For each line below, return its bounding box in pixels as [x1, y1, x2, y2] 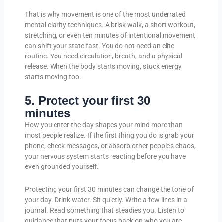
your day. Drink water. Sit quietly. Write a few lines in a [24, 195, 187, 204]
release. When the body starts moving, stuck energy [24, 62, 182, 70]
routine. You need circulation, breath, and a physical [24, 52, 182, 60]
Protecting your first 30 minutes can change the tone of [24, 185, 194, 193]
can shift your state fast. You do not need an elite [24, 41, 174, 50]
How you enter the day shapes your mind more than [24, 121, 183, 129]
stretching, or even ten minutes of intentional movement [24, 31, 195, 39]
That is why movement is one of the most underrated [24, 10, 186, 18]
